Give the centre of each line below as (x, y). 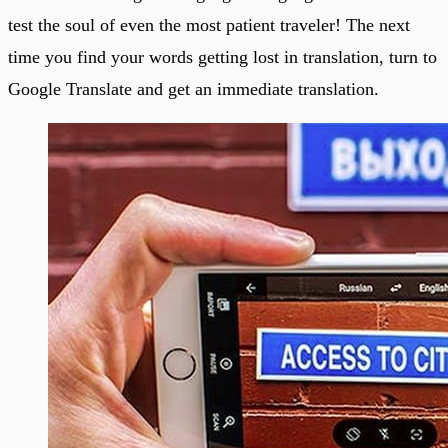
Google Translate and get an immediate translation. (193, 88)
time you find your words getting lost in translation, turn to (222, 56)
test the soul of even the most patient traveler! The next (209, 24)
